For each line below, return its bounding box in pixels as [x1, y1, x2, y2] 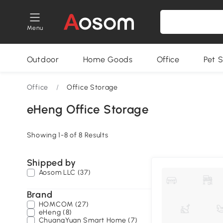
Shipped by [26, 157, 76, 168]
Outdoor [26, 55, 59, 64]
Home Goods [83, 55, 133, 64]
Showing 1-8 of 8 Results [26, 131, 109, 139]
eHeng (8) [38, 208, 73, 217]
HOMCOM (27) [38, 200, 89, 209]
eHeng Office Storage [26, 102, 149, 116]
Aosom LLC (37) [38, 168, 91, 177]
